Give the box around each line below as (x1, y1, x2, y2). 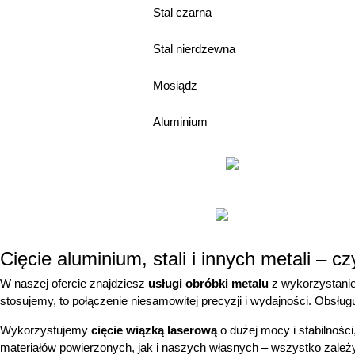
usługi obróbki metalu (148, 277, 269, 291)
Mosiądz (153, 78, 198, 93)
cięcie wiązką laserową (91, 323, 217, 337)
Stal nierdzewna (153, 42, 236, 56)
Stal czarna (153, 6, 212, 20)
